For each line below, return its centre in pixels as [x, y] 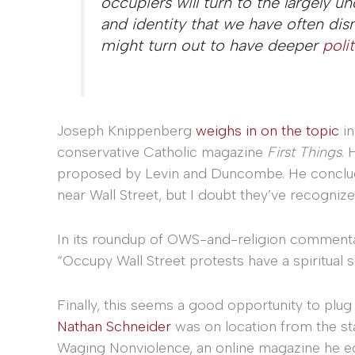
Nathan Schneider [114, 326]
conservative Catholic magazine [162, 152]
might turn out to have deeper [211, 45]
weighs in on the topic [267, 131]
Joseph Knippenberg [126, 131]
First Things [304, 152]
